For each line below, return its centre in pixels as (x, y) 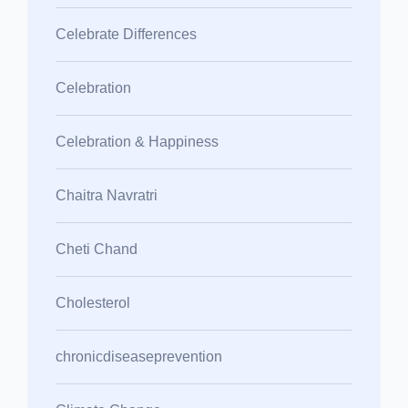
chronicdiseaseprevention (139, 356)
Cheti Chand (97, 249)
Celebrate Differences (126, 34)
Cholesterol (93, 302)
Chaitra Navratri (107, 195)
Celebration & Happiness (137, 141)
